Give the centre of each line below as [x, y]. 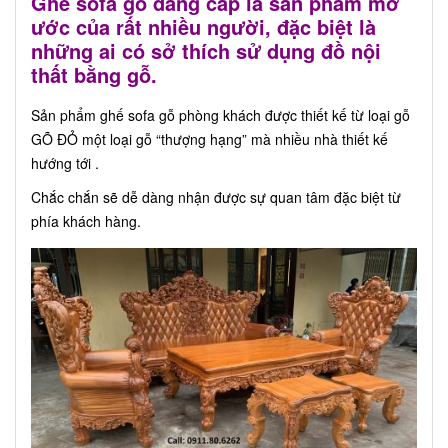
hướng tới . [65, 163]
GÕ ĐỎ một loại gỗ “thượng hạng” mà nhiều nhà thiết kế [209, 139]
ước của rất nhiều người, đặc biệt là [203, 27]
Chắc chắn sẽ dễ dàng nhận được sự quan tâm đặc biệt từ [216, 197]
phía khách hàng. [86, 221]
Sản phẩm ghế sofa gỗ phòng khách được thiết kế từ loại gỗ [220, 115]
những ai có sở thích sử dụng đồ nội [206, 51]
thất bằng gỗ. [94, 75]
